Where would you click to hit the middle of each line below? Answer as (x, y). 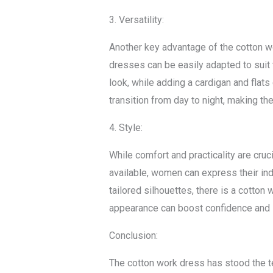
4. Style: (126, 128)
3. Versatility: (136, 20)
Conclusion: (133, 236)
